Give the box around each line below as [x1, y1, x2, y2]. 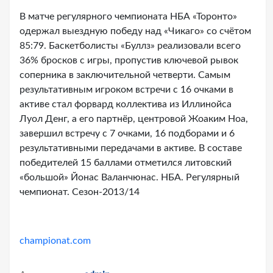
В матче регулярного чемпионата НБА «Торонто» [19, 12, 237, 21]
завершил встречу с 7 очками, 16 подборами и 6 [19, 129, 235, 138]
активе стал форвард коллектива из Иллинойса [19, 99, 232, 109]
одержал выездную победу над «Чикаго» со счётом [19, 26, 251, 36]
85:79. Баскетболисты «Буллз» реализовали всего [19, 41, 241, 51]
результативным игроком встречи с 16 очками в [19, 85, 233, 94]
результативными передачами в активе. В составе [19, 143, 242, 153]
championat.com [19, 236, 91, 246]
